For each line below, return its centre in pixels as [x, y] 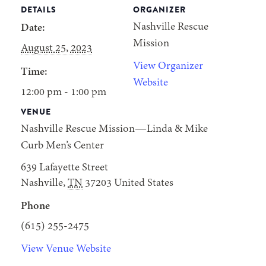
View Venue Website [66, 249]
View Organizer [168, 66]
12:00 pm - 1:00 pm [64, 93]
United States [144, 183]
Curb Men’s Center [62, 146]
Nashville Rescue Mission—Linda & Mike [114, 129]
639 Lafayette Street [64, 168]
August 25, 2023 [56, 49]
